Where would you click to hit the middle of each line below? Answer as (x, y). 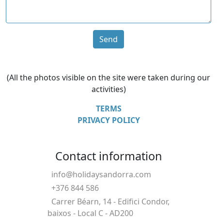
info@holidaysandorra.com (99, 174)
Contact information (108, 156)
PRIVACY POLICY (108, 120)
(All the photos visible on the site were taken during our (108, 77)
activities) (108, 89)
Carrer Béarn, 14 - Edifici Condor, (108, 201)
